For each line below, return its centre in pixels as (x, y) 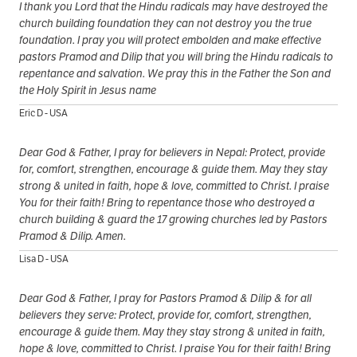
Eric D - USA (43, 112)
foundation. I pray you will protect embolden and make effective (170, 39)
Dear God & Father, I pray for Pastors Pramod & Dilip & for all (165, 298)
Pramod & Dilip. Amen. (73, 235)
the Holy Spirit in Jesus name (88, 90)
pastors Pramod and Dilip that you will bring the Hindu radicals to (176, 56)
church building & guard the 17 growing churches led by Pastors (173, 219)
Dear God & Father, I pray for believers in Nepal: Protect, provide (172, 152)
